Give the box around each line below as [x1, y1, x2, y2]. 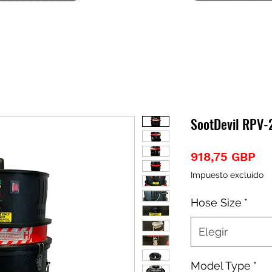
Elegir [199, 225, 228, 238]
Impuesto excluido [191, 169, 263, 180]
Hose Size [191, 195, 242, 209]
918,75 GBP [191, 149, 256, 164]
